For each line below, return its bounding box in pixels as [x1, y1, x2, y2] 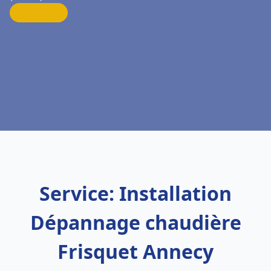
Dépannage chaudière [30, 209, 241, 235]
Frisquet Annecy [57, 238, 214, 264]
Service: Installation [39, 180, 232, 206]
